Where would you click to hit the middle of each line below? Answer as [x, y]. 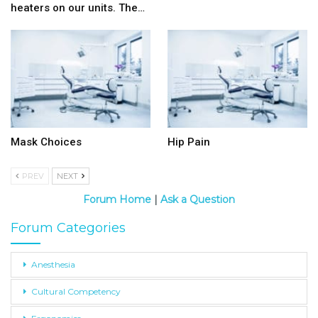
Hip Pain [189, 142]
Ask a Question [196, 199]
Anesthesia [53, 264]
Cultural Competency [76, 291]
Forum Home [117, 199]
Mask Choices [46, 142]
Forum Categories [68, 227]
